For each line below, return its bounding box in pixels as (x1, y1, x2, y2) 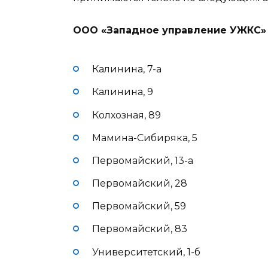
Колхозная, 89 (92, 109, 161, 121)
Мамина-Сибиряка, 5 (92, 132, 197, 144)
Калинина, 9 (92, 86, 153, 98)
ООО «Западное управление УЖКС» (73, 24, 266, 36)
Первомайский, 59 (92, 200, 186, 212)
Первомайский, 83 (92, 223, 187, 235)
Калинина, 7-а (92, 63, 162, 75)
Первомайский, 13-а (92, 154, 193, 166)
